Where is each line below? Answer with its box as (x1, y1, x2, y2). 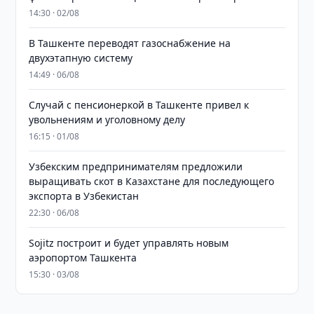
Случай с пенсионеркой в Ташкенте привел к (29, 98, 250, 111)
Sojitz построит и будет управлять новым (29, 236, 229, 250)
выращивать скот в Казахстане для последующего (29, 175, 275, 188)
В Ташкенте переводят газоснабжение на (29, 36, 231, 50)
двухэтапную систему (29, 51, 133, 64)
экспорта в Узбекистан (29, 189, 139, 203)
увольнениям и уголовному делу (29, 113, 186, 126)
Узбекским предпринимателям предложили (29, 160, 243, 173)
